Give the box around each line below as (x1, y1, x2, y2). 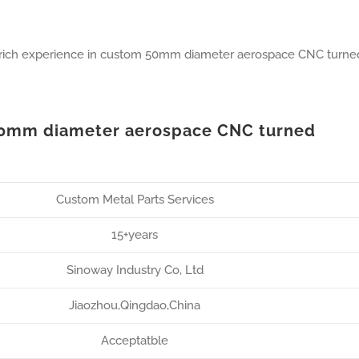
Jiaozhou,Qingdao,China (69, 298, 200, 313)
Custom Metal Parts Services (55, 192, 214, 207)
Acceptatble (101, 333, 168, 348)
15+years (111, 228, 158, 242)
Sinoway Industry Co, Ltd (66, 263, 204, 277)
